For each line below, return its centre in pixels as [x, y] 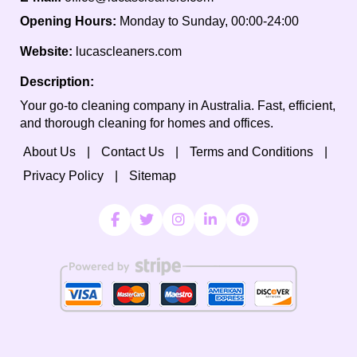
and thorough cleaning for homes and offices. [147, 123]
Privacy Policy [63, 175]
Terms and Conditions [251, 151]
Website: [46, 51]
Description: [57, 81]
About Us [49, 151]
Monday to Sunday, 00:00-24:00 [209, 21]
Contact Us [133, 151]
